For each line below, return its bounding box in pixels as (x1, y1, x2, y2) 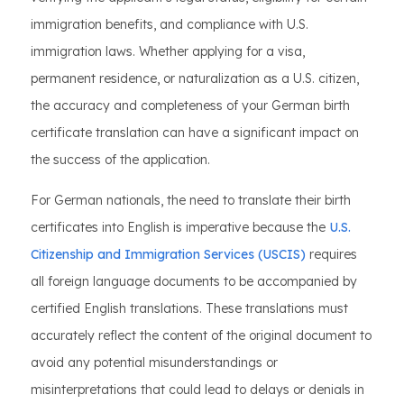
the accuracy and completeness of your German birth (31, 97, 350, 114)
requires (306, 246, 357, 262)
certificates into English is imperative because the (31, 219, 329, 235)
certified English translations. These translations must (31, 300, 348, 317)
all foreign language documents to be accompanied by (31, 273, 357, 289)
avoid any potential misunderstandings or (31, 354, 278, 371)
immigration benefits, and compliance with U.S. (31, 16, 308, 32)
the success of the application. (31, 151, 210, 168)
